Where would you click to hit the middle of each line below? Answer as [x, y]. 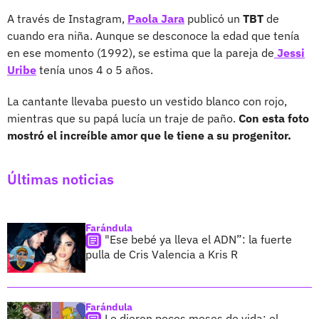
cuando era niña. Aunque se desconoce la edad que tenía [153, 35]
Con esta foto [274, 118]
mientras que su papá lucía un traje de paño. [123, 118]
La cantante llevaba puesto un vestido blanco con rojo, [147, 101]
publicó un [214, 18]
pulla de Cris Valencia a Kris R [162, 254]
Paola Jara [156, 18]
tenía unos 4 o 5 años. [95, 69]
